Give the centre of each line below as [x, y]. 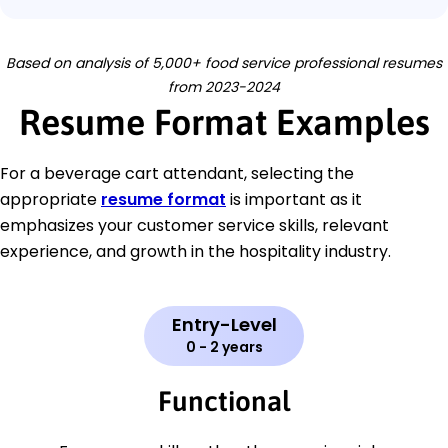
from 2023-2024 [224, 87]
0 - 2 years [224, 347]
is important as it [294, 200]
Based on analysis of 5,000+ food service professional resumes [224, 63]
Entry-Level [224, 325]
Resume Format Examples [224, 122]
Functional [224, 401]
